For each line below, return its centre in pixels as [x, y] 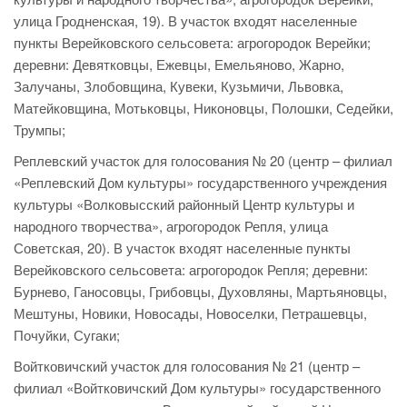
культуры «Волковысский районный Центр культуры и [184, 204]
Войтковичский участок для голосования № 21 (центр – [187, 366]
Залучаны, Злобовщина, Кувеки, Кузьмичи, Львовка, [179, 86]
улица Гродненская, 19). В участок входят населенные [185, 21]
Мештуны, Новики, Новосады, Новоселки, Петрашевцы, [190, 313]
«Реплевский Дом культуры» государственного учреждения [200, 183]
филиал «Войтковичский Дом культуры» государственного [197, 388]
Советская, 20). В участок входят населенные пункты [182, 248]
